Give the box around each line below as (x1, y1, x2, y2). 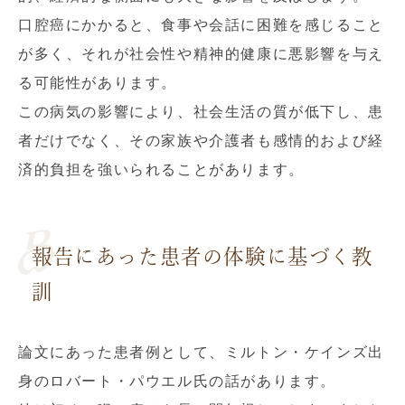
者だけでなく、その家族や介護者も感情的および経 (18, 133, 384, 148)
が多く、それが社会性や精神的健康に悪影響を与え (18, 46, 384, 61)
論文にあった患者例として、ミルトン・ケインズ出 (18, 344, 384, 360)
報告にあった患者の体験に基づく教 (32, 246, 373, 267)
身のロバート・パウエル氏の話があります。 (18, 373, 337, 389)
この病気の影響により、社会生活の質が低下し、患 (18, 104, 384, 119)
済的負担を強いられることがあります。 (18, 162, 305, 177)
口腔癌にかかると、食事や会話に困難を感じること (18, 17, 384, 33)
